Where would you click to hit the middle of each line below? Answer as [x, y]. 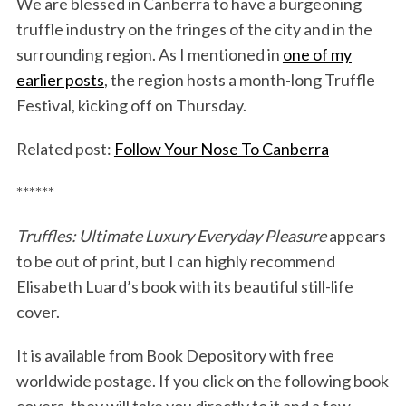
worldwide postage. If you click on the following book [202, 380]
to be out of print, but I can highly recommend [175, 261]
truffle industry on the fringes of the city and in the [194, 29]
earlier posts [60, 79]
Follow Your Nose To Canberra [221, 148]
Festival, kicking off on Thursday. [131, 105]
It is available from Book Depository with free [175, 355]
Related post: [65, 148]
